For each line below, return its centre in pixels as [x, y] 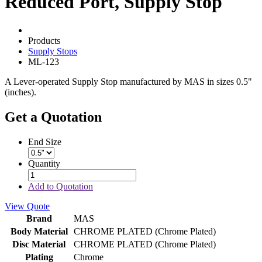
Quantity [44, 164]
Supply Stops [53, 51]
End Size [45, 142]
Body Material [39, 232]
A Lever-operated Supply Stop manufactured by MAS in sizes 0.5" [128, 82]
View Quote [27, 206]
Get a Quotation [53, 117]
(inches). [20, 92]
